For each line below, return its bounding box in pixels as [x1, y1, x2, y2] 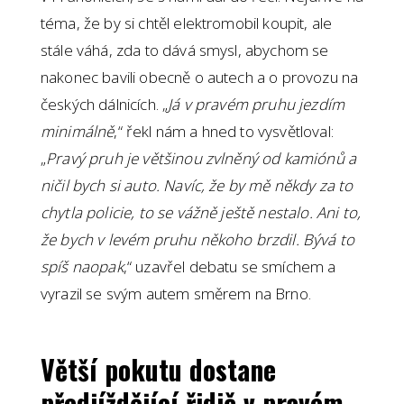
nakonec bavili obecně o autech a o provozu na [41, 67, 359, 88]
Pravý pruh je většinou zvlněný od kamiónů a [46, 148, 357, 170]
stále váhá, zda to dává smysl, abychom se [41, 40, 329, 61]
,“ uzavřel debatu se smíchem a [123, 256, 336, 278]
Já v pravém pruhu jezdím [168, 94, 345, 115]
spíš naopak [41, 256, 124, 278]
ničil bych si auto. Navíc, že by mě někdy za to [41, 175, 353, 197]
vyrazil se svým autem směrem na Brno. [41, 283, 311, 305]
